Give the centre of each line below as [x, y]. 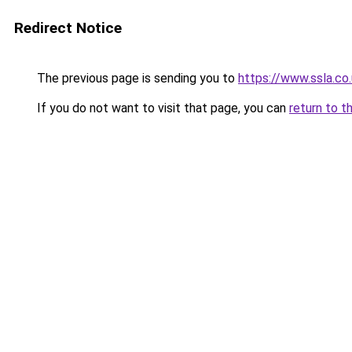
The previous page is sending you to [136, 78]
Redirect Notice [68, 28]
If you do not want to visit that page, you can [161, 108]
